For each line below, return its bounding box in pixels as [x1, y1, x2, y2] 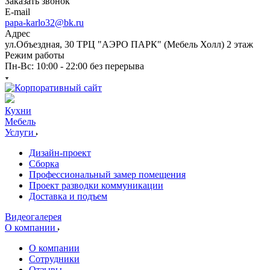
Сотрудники [29, 254, 80, 264]
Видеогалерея [5, 212, 61, 222]
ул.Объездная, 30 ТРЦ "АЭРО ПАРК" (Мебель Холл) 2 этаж [5, 39, 253, 49]
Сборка [29, 159, 59, 169]
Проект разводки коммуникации [29, 180, 163, 190]
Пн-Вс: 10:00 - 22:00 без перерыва [5, 61, 144, 71]
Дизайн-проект [29, 148, 91, 158]
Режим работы [5, 50, 64, 60]
